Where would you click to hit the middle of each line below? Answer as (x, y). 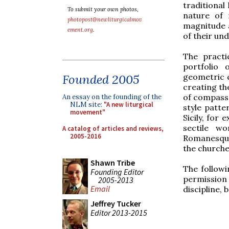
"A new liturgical (129, 105)
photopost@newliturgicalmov (105, 19)
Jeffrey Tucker (116, 203)
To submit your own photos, (103, 9)
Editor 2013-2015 (119, 212)
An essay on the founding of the (112, 97)
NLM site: (87, 105)
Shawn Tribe (113, 163)
